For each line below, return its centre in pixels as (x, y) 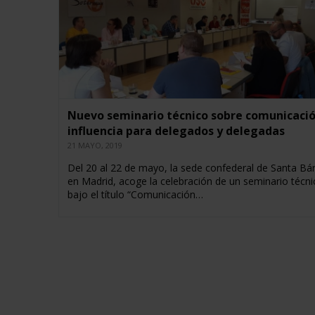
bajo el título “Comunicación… (135, 195)
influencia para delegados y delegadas (176, 131)
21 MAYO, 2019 (95, 146)
